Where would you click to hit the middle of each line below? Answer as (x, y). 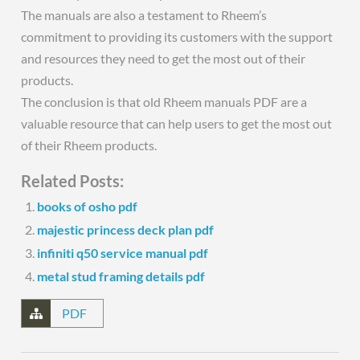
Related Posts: (73, 181)
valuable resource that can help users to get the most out (177, 123)
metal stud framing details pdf (121, 276)
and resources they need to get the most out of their (164, 58)
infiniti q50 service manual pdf (123, 253)
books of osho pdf (88, 206)
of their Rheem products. (89, 145)
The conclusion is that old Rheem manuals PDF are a (164, 102)
